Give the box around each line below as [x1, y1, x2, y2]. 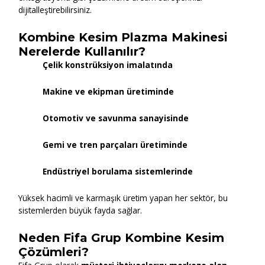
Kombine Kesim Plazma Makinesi [18, 30, 228, 45]
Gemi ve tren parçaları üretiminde [43, 139, 188, 151]
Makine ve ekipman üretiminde [43, 86, 174, 98]
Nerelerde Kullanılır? [18, 44, 146, 59]
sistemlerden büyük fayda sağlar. [18, 204, 143, 216]
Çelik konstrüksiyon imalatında [43, 59, 173, 71]
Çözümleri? [18, 244, 89, 259]
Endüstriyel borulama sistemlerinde [43, 166, 193, 177]
